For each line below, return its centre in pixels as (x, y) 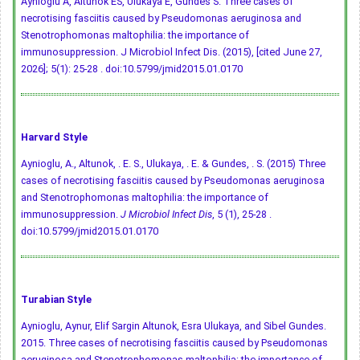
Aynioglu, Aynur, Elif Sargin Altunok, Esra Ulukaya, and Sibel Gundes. (174, 326)
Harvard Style (54, 137)
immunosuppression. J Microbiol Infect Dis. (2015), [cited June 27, (172, 52)
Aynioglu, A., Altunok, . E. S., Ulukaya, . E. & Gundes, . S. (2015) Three (173, 164)
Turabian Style (56, 300)
